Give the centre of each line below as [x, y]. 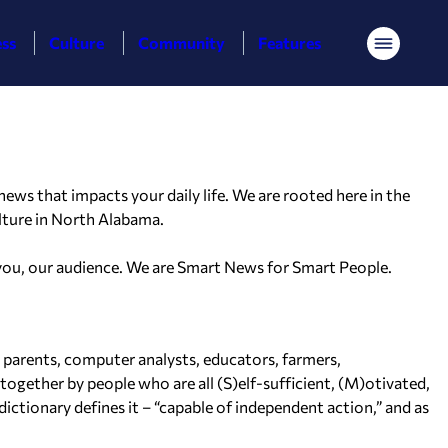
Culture [77, 42]
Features [290, 42]
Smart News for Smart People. [284, 266]
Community [181, 42]
